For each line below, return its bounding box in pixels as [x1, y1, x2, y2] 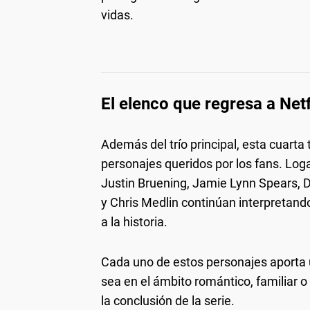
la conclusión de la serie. [101, 293, 235, 308]
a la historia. [101, 214, 167, 229]
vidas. [101, 7, 134, 22]
